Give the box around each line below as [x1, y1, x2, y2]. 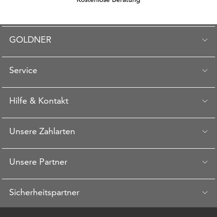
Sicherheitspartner [9, 186, 79, 198]
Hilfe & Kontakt [9, 95, 68, 106]
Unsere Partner [9, 156, 67, 167]
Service [9, 64, 37, 76]
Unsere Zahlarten [9, 125, 75, 137]
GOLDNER [9, 34, 51, 45]
